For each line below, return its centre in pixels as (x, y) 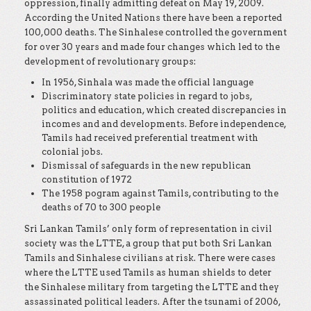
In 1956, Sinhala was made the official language (148, 82)
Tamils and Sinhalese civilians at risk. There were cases (150, 258)
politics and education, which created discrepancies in (164, 110)
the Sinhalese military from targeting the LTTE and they (152, 287)
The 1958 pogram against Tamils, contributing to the (160, 193)
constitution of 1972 (87, 179)
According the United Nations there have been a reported (153, 18)
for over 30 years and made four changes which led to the (152, 47)
